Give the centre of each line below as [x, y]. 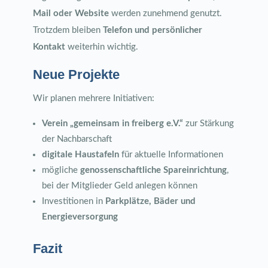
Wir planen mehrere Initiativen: [93, 98]
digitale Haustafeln [80, 155]
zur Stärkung [208, 124]
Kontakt [49, 47]
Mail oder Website [71, 13]
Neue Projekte [76, 74]
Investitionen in [73, 201]
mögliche [61, 170]
